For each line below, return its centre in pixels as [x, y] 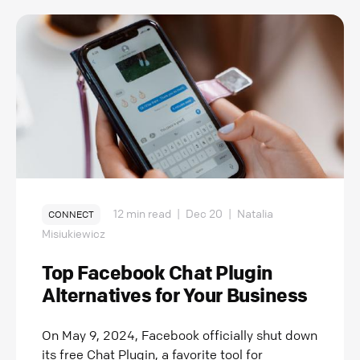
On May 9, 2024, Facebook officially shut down [180, 335]
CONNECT [71, 214]
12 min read [142, 213]
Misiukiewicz [74, 233]
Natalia [255, 213]
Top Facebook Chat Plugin [157, 272]
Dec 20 [204, 213]
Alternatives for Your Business [175, 295]
